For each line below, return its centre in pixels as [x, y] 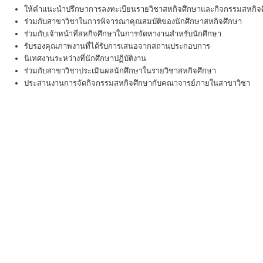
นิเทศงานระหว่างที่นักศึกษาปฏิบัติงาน [85, 58]
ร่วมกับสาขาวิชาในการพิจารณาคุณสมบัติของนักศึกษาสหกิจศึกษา [133, 21]
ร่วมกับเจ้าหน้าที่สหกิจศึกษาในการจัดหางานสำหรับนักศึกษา [123, 34]
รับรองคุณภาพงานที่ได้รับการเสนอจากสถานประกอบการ [117, 46]
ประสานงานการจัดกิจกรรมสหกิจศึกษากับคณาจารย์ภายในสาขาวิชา [137, 83]
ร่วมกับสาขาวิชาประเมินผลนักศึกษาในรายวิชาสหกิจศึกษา [120, 71]
